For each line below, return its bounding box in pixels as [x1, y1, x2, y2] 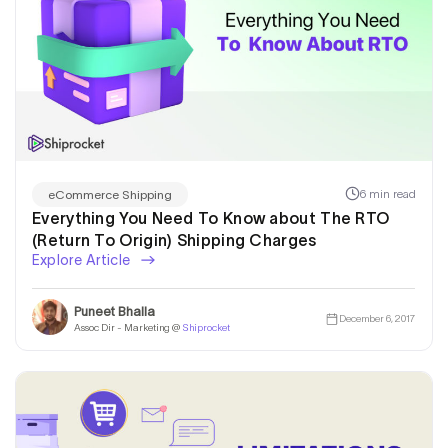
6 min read [360, 187, 416, 201]
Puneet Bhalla [74, 304, 155, 320]
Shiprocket [182, 322, 230, 334]
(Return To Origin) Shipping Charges [32, 230, 317, 249]
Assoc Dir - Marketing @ [74, 322, 182, 334]
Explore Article [32, 251, 134, 268]
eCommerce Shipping [48, 187, 172, 201]
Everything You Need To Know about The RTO [32, 208, 390, 227]
